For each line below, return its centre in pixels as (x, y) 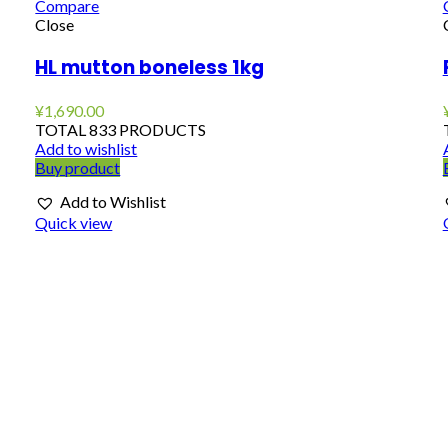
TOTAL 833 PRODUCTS (121, 129)
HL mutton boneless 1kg (150, 68)
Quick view (74, 222)
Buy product (78, 167)
